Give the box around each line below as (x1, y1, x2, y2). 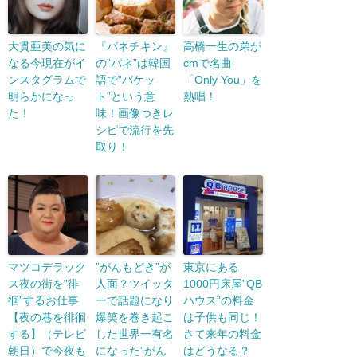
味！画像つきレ (96, 107, 174, 120)
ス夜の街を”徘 (8, 277, 79, 291)
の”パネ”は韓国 (96, 57, 171, 70)
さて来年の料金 (183, 328, 261, 341)
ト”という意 (96, 90, 155, 104)
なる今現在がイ (8, 57, 86, 70)
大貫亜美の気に (8, 40, 86, 53)
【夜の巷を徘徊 (8, 311, 86, 324)
